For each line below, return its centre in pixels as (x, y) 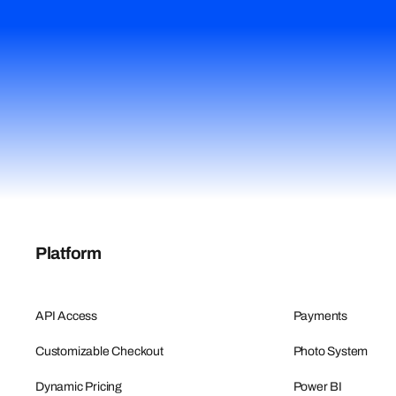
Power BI (318, 387)
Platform (68, 254)
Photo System (331, 351)
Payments (320, 316)
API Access (66, 316)
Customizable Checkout (99, 351)
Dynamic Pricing (79, 387)
